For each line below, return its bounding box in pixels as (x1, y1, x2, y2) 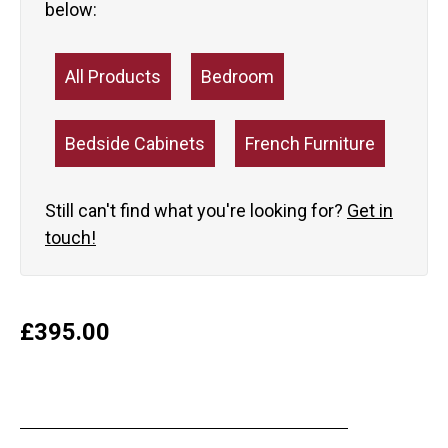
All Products (65, 66, 161, 88)
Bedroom (201, 66, 274, 88)
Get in (347, 200, 393, 222)
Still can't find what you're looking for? (45, 200, 347, 222)
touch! (45, 227, 96, 249)
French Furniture (245, 133, 375, 155)
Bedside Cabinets (65, 133, 205, 155)
